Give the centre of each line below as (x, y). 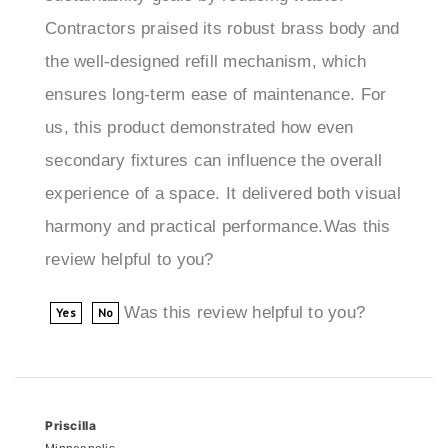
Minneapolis (80, 415)
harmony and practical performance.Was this (218, 193)
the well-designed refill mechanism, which (206, 28)
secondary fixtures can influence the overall (213, 127)
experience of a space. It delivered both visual (223, 160)
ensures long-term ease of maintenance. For (216, 61)
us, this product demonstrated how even (199, 94)
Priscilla (71, 392)
